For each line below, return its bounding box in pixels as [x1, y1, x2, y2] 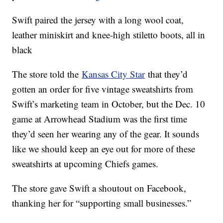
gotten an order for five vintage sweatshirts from [12, 83, 194, 96]
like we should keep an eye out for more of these [12, 142, 196, 155]
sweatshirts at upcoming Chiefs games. [12, 157, 159, 170]
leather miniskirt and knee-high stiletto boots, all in [12, 28, 206, 41]
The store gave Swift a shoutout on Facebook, [12, 182, 187, 195]
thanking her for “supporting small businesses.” [12, 197, 192, 210]
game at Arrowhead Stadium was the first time [12, 112, 188, 125]
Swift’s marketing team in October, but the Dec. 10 [12, 98, 206, 111]
